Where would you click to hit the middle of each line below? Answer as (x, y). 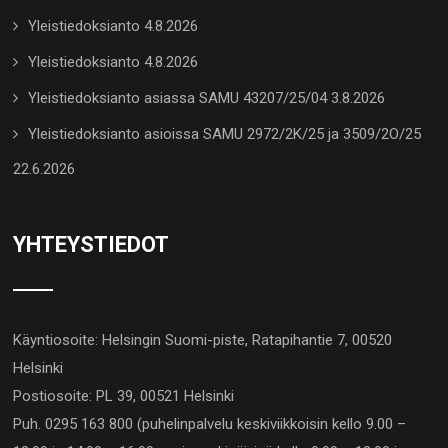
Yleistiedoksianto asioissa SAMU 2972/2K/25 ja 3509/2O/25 (225, 134)
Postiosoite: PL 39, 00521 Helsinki (124, 396)
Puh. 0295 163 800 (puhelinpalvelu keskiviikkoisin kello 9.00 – (210, 424)
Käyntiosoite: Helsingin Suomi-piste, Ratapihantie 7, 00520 (203, 340)
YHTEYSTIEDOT (91, 245)
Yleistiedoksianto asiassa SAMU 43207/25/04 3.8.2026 (207, 98)
